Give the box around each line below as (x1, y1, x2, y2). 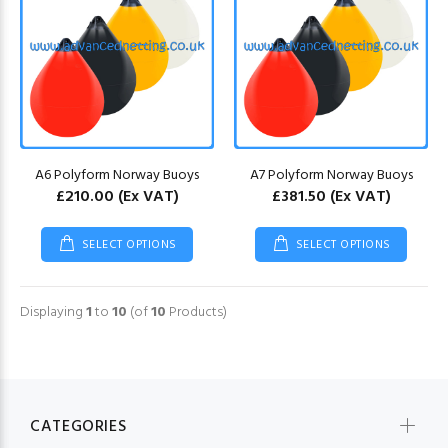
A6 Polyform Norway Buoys (35, 164, 199, 187)
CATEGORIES (30, 414, 127, 440)
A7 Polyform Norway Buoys (249, 164, 413, 187)
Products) (166, 301, 227, 324)
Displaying (20, 301, 86, 324)
